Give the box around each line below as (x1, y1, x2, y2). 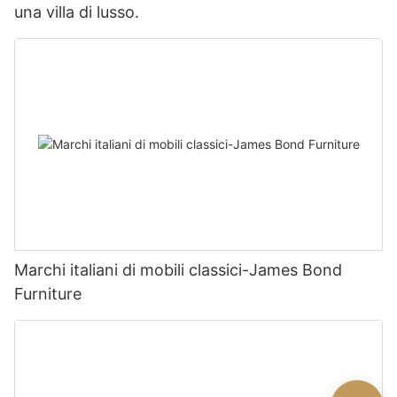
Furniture (14, 284, 82, 304)
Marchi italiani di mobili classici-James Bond (14, 261, 342, 280)
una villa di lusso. (14, 2, 139, 21)
